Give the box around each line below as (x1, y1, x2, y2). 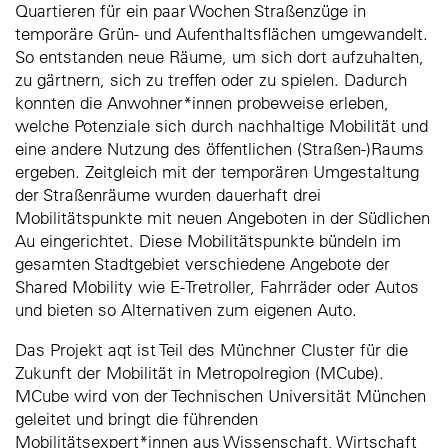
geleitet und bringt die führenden (15, 408, 258, 430)
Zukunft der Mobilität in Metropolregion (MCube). (15, 362, 384, 384)
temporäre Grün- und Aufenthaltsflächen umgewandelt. (15, 23, 428, 45)
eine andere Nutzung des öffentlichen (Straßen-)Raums (15, 138, 424, 160)
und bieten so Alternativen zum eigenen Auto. (15, 299, 357, 321)
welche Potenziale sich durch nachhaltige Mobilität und (15, 115, 428, 137)
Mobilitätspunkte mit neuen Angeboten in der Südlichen (15, 207, 430, 229)
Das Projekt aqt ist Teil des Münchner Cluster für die (15, 339, 408, 361)
